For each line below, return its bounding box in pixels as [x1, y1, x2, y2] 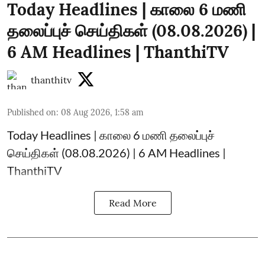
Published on [7, 107, 56, 118]
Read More [108, 197, 157, 209]
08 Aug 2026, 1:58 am [61, 107, 144, 118]
